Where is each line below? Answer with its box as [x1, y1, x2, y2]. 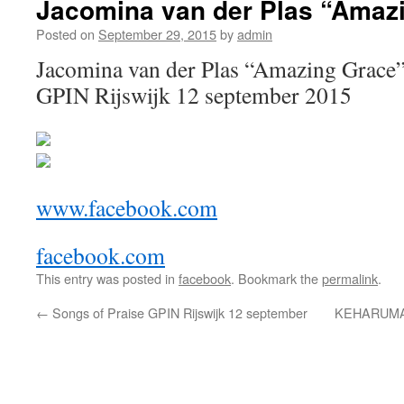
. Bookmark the [231, 269, 322, 288]
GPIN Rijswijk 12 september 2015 [36, 79, 352, 110]
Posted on [36, 24, 95, 43]
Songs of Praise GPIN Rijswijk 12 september [49, 303, 308, 322]
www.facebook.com [36, 192, 217, 223]
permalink [322, 269, 378, 288]
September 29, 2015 [98, 24, 216, 43]
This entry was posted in [36, 269, 179, 288]
